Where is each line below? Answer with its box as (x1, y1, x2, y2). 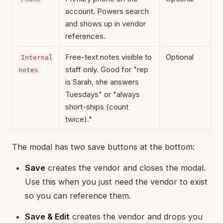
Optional (166, 52, 194, 62)
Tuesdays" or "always (65, 89, 140, 99)
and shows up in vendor (65, 18, 146, 28)
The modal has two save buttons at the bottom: (12, 141, 195, 152)
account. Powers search (65, 6, 149, 16)
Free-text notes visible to (65, 52, 152, 62)
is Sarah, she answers (65, 77, 139, 87)
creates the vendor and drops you (70, 211, 203, 222)
